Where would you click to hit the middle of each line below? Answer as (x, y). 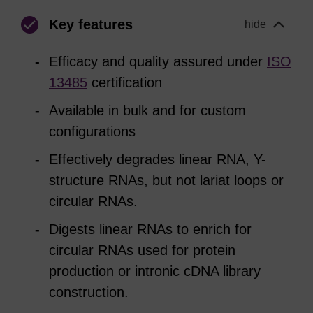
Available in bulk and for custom (147, 110)
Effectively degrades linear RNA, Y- (158, 159)
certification (125, 82)
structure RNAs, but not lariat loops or (166, 180)
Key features (91, 24)
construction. (89, 292)
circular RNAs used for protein (142, 250)
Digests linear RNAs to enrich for (150, 229)
